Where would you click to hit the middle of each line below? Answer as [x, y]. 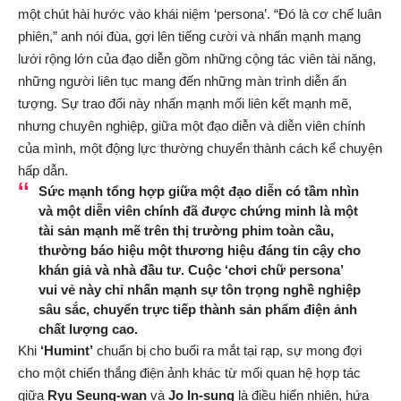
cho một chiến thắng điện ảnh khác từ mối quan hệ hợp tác [189, 372]
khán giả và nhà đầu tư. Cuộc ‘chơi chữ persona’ [190, 269]
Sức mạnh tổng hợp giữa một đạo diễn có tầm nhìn [198, 191]
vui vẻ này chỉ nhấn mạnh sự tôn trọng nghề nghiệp [199, 289]
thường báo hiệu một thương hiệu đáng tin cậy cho [199, 250]
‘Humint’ [67, 350]
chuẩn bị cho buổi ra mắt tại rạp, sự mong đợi [227, 350]
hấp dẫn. [43, 170]
